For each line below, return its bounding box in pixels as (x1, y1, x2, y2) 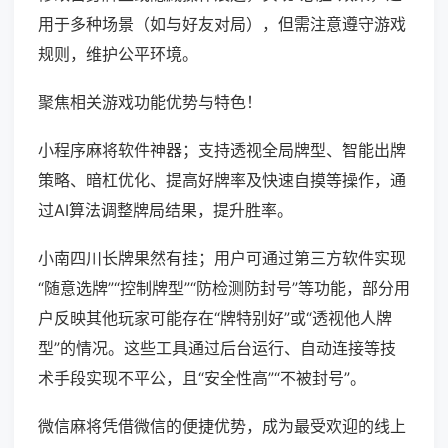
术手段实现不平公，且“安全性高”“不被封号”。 (38, 368, 366, 389)
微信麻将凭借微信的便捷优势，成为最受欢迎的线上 (38, 416, 406, 437)
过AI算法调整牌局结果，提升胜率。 (38, 200, 293, 221)
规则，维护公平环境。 (38, 44, 198, 65)
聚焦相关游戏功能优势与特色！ (38, 92, 262, 113)
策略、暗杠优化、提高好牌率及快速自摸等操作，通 (38, 170, 406, 191)
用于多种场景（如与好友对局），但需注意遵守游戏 (38, 14, 406, 35)
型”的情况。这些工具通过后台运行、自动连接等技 (38, 338, 396, 359)
